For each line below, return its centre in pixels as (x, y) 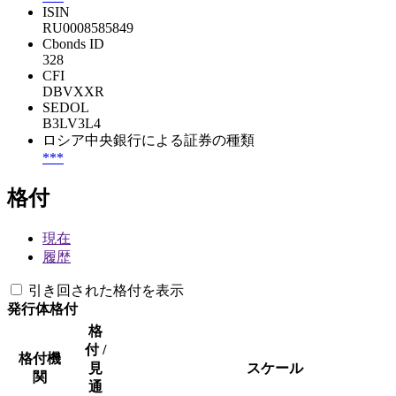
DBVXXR (73, 91)
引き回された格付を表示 (106, 290)
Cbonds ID (73, 43)
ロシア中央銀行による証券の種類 (148, 140)
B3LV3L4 (72, 123)
